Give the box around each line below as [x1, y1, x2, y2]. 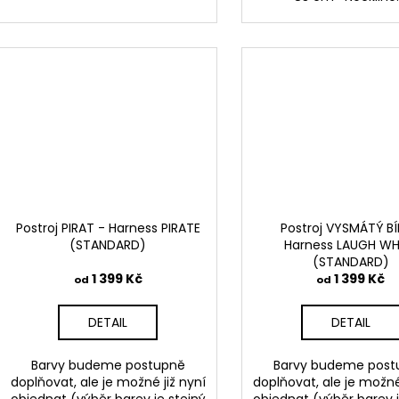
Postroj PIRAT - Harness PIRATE [15, 219, 200, 238]
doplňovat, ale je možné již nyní [10, 373, 206, 392]
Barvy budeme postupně [30, 356, 185, 375]
